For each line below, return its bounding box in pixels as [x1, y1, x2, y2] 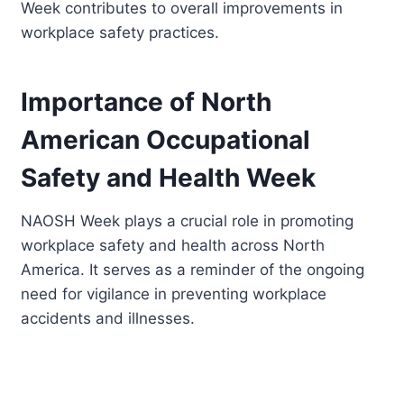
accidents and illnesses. [21, 308, 196, 327]
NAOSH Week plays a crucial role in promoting [21, 211, 354, 230]
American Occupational [21, 124, 311, 155]
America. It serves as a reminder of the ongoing [21, 260, 365, 279]
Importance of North [21, 86, 272, 117]
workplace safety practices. [21, 23, 220, 41]
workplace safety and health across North [21, 235, 326, 254]
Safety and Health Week [21, 161, 317, 193]
